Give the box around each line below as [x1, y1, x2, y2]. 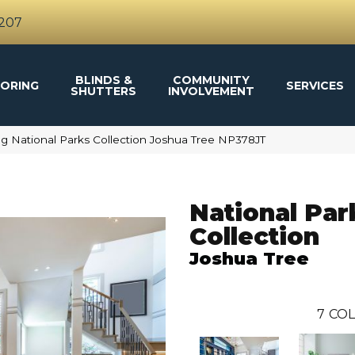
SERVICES [286, 78, 345, 93]
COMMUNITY [173, 72, 250, 87]
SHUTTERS [71, 83, 137, 98]
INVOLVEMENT [168, 83, 255, 98]
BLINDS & [74, 72, 132, 87]
